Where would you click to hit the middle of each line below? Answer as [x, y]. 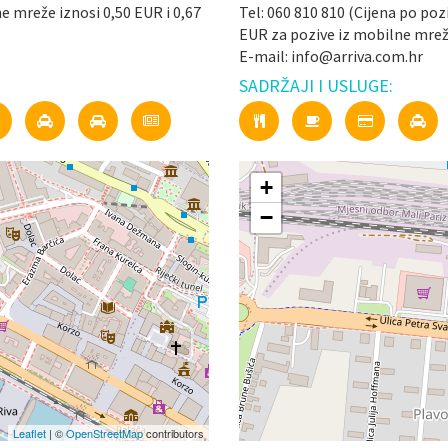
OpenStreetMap [104, 433]
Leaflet [29, 433]
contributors [173, 433]
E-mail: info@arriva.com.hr [331, 56]
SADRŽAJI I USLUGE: [316, 85]
